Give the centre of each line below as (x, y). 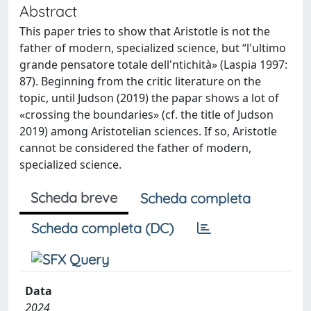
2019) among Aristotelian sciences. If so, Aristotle (148, 131)
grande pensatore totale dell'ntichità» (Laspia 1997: (153, 65)
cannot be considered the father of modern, (135, 148)
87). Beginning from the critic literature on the (140, 81)
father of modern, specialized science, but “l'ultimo (153, 48)
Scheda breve (74, 197)
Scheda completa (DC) (102, 228)
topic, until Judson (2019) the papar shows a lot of (149, 98)
